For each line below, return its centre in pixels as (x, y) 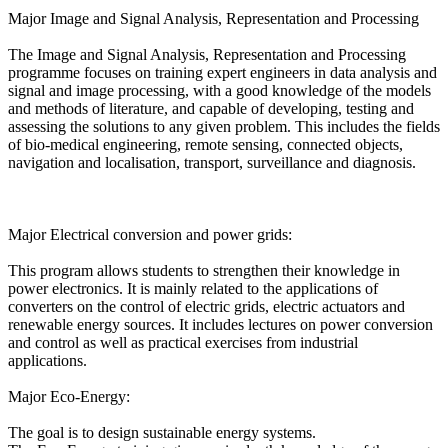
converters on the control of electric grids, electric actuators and (206, 307)
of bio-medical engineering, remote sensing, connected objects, (205, 145)
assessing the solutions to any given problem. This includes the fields (224, 127)
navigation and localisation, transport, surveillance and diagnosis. (212, 163)
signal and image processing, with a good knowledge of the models (219, 91)
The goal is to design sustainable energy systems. (162, 433)
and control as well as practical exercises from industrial (183, 343)
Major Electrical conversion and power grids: (150, 235)
